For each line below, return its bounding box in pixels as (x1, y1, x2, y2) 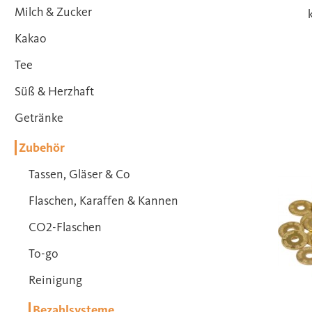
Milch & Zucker (15, 4, 92, 19)
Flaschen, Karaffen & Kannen (29, 193, 178, 208)
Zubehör (17, 140, 65, 155)
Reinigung (29, 272, 82, 288)
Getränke (15, 110, 63, 125)
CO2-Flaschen (29, 219, 102, 235)
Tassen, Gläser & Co (29, 166, 130, 182)
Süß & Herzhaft (15, 84, 94, 99)
